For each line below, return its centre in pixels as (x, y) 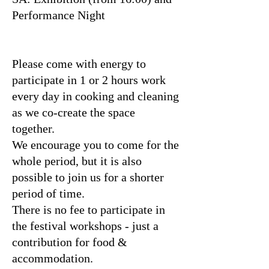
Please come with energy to (79, 64)
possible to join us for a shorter (88, 177)
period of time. (48, 193)
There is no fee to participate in (89, 210)
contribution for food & (70, 242)
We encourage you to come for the (95, 145)
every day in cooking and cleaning (95, 96)
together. (35, 128)
